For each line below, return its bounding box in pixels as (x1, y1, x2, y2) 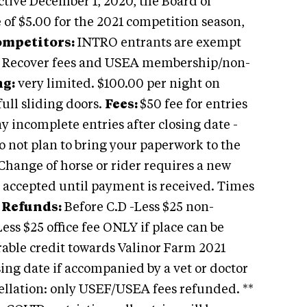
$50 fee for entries (140, 99, 247, 111)
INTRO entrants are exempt (75, 37, 241, 49)
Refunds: (1, 201, 62, 214)
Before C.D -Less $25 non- (62, 201, 214, 214)
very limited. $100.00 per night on (15, 78, 220, 90)
